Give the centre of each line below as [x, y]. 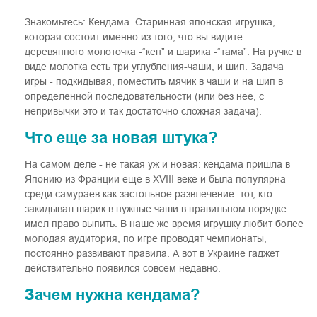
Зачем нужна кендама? [112, 295]
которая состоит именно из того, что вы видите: [135, 37]
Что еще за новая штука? [121, 138]
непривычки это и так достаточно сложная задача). [145, 111]
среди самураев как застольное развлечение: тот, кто [149, 194]
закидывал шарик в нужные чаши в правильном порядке [156, 209]
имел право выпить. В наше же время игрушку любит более [164, 224]
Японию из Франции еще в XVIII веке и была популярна [155, 179]
